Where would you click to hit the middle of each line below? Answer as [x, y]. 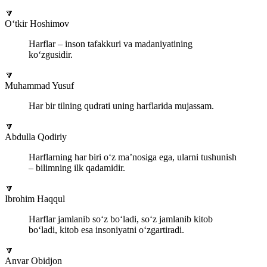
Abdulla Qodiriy [36, 137]
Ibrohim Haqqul [35, 199]
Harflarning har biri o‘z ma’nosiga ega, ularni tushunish [133, 157]
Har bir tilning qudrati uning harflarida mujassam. [121, 106]
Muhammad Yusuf [39, 86]
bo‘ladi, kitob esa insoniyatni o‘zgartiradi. [106, 230]
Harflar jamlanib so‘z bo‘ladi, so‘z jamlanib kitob [121, 219]
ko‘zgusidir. [51, 55]
